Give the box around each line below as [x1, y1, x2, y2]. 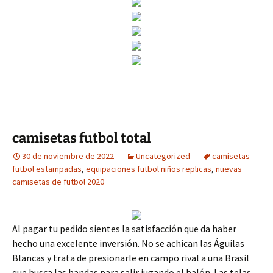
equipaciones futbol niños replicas [86, 163, 211, 174]
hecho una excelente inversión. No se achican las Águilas [12, 237, 244, 249]
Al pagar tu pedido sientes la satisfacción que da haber [12, 222, 236, 235]
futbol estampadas [12, 163, 82, 174]
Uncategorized [136, 151, 190, 161]
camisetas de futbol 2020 [12, 176, 104, 187]
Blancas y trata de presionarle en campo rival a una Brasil [12, 252, 249, 264]
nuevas [216, 163, 242, 174]
